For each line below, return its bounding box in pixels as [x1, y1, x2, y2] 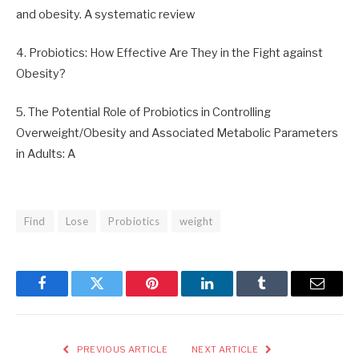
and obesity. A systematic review [16, 6, 195, 22]
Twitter [95, 288, 138, 303]
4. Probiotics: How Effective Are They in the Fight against [16, 45, 323, 60]
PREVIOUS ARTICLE [75, 344, 167, 356]
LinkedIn [205, 288, 259, 303]
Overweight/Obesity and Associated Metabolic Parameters [16, 126, 338, 141]
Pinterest [151, 288, 202, 303]
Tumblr [260, 288, 304, 303]
